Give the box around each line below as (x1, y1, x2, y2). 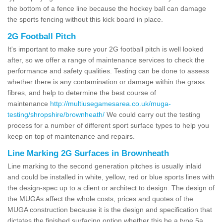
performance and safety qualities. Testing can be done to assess (7, 66, 209, 75)
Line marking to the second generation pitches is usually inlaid (7, 162, 202, 170)
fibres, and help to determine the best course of (7, 88, 156, 97)
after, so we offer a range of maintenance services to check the (7, 55, 205, 64)
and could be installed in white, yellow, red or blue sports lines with (7, 172, 215, 181)
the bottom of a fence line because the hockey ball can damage (7, 4, 206, 12)
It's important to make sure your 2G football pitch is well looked (7, 45, 204, 53)
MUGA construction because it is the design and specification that (7, 205, 212, 214)
